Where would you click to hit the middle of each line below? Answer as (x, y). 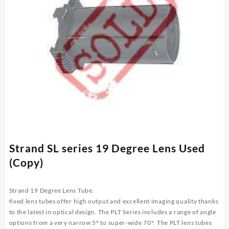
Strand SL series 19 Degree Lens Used (107, 148)
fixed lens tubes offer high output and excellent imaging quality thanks (114, 201)
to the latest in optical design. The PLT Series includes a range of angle (112, 212)
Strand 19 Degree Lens (43, 190)
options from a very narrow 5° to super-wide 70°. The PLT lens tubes (110, 222)
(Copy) (26, 162)
